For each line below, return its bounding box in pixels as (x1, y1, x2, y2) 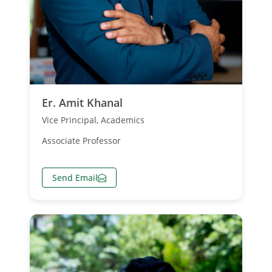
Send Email (52, 172, 98, 184)
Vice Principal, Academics (42, 114, 144, 126)
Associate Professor (42, 135, 121, 147)
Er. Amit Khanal (42, 95, 123, 110)
